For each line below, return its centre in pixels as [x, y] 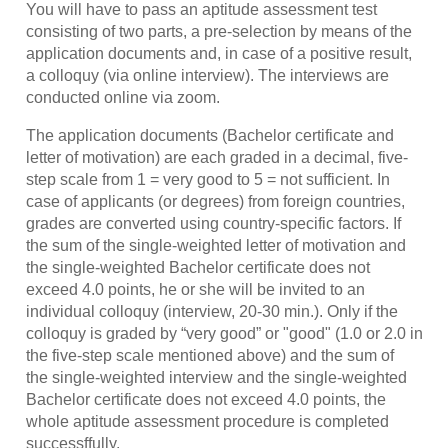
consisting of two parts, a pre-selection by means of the [218, 31]
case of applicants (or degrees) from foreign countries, [215, 201]
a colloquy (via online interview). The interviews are [207, 75]
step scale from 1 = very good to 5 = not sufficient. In [207, 179]
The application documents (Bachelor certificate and [209, 135]
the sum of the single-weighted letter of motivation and [215, 245]
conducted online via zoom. [122, 97]
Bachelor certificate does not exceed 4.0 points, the [205, 399]
